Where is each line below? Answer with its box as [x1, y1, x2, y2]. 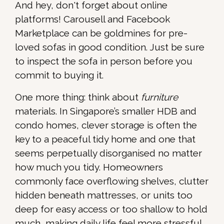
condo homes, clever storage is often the [15, 119, 197, 131]
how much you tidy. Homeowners [15, 161, 163, 173]
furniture [141, 91, 178, 103]
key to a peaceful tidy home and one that [15, 133, 195, 145]
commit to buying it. [15, 69, 103, 81]
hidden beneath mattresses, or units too [15, 189, 192, 201]
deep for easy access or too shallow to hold [15, 203, 207, 215]
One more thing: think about [15, 91, 141, 103]
